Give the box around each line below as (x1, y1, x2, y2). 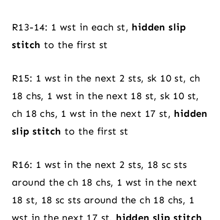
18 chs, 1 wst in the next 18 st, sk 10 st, (12, 89, 199, 102)
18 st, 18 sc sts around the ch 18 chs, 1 (12, 193, 194, 206)
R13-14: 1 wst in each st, (12, 21, 132, 33)
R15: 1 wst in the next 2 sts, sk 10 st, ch (12, 72, 200, 84)
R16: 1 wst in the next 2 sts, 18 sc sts (12, 158, 187, 170)
